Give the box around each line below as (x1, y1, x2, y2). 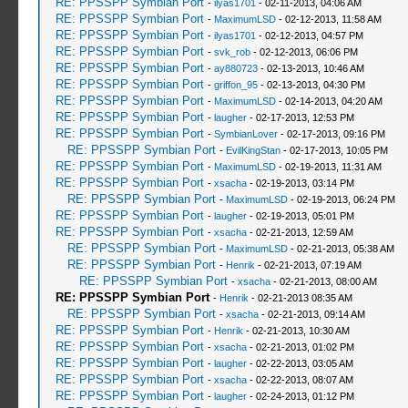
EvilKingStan (225, 145, 280, 156)
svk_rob (213, 46, 250, 57)
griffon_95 (213, 79, 258, 90)
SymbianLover (213, 128, 278, 139)
